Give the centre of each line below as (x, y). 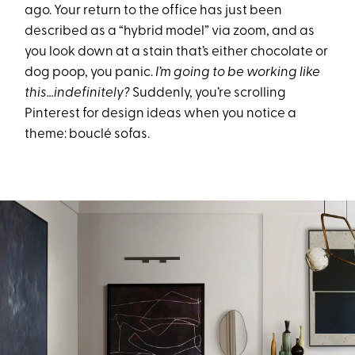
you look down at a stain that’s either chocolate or (177, 52)
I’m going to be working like (238, 73)
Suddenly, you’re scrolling (210, 93)
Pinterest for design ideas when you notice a (161, 114)
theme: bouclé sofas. (88, 134)
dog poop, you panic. (90, 73)
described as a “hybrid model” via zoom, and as (170, 31)
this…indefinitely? (79, 93)
